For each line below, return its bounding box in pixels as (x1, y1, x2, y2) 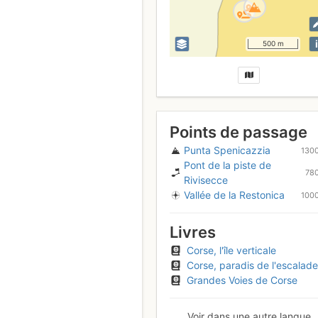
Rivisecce (184, 174, 228, 187)
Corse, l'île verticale (187, 243, 276, 256)
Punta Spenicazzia (184, 144, 270, 157)
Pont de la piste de (184, 159, 271, 172)
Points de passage (169, 123, 307, 142)
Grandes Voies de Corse (187, 273, 297, 286)
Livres (169, 223, 216, 242)
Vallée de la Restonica (184, 189, 285, 202)
